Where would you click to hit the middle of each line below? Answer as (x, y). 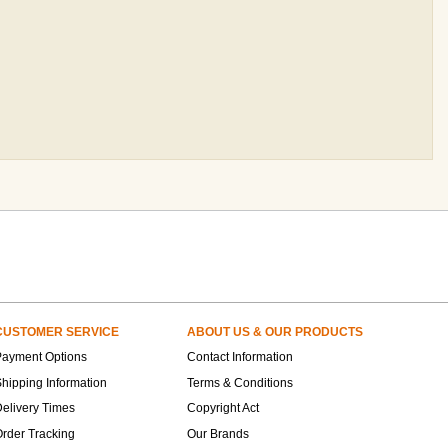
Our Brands (218, 434)
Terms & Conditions (240, 383)
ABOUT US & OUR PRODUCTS (275, 332)
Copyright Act (223, 408)
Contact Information (240, 357)
